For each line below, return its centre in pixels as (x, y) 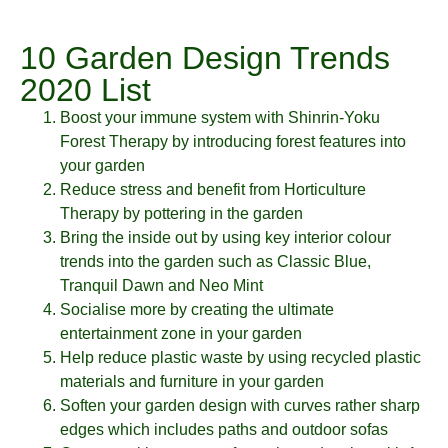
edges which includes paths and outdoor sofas (224, 429)
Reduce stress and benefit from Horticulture (213, 189)
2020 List (85, 89)
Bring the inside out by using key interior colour (225, 237)
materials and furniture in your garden (192, 381)
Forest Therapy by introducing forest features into (233, 141)
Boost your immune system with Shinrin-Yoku (220, 117)
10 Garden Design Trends (205, 57)
